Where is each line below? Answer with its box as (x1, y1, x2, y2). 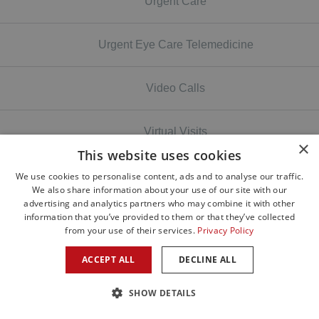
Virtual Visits (144, 125, 207, 137)
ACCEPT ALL (81, 253, 135, 266)
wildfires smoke (136, 298, 215, 311)
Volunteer (151, 211, 200, 224)
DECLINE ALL (178, 253, 237, 266)
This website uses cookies (77, 147, 242, 164)
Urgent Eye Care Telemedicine (98, 38, 253, 51)
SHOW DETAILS (128, 287, 197, 299)
